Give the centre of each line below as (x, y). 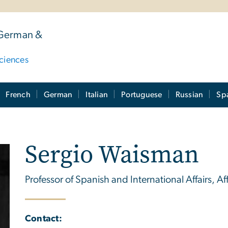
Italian (97, 95)
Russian (189, 95)
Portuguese (142, 95)
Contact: (44, 219)
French (18, 95)
